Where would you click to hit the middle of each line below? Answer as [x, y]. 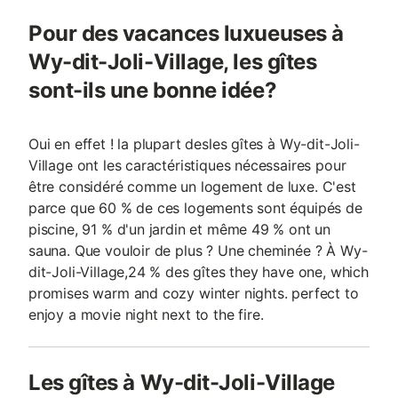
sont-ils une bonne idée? [153, 90]
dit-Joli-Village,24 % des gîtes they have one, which [199, 272]
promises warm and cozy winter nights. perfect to [194, 293]
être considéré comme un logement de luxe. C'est [192, 187]
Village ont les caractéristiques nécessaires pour [187, 165]
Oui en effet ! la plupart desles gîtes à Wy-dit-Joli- [194, 144]
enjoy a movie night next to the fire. [146, 314]
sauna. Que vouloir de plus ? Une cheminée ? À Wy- [198, 251]
